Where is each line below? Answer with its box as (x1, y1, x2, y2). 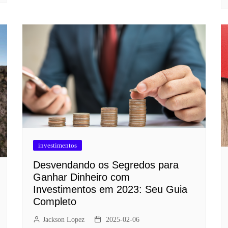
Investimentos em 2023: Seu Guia (33, 183, 187, 195)
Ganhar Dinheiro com (33, 171, 130, 183)
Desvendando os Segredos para (33, 159, 179, 170)
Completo (33, 195, 76, 207)
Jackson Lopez (43, 215, 84, 223)
